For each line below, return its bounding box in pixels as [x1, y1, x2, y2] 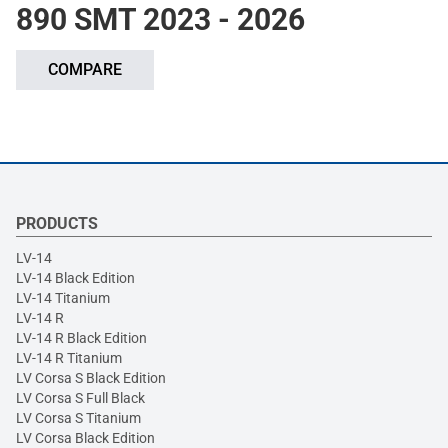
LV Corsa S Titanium [16, 409, 141, 426]
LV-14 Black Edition [16, 269, 135, 286]
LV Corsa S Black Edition [16, 369, 166, 386]
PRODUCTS [16, 213, 98, 233]
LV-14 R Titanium [16, 349, 122, 366]
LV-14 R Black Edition [16, 329, 147, 346]
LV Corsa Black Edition [16, 429, 155, 446]
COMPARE [48, 59, 122, 79]
